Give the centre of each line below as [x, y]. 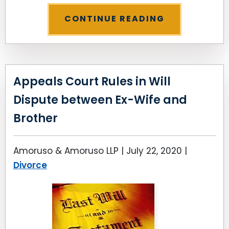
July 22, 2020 [154, 151]
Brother [36, 118]
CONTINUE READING [114, 19]
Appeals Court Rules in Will [92, 82]
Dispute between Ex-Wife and [100, 100]
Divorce [30, 165]
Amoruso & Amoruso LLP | [70, 151]
